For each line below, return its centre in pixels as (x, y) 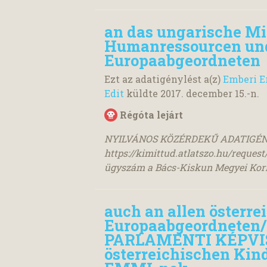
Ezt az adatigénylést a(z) (164, 79)
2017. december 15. (204, 93)
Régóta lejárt (151, 115)
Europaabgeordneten (182, 60)
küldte (142, 93)
